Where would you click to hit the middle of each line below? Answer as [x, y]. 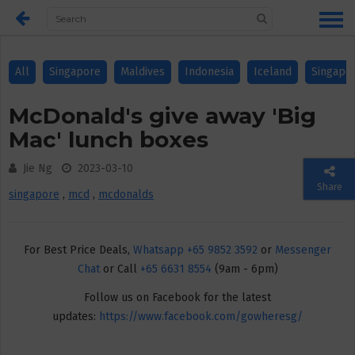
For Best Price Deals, [78, 250]
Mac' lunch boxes [109, 139]
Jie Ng [39, 168]
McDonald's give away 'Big [162, 116]
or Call [120, 269]
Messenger [303, 250]
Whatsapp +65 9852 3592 [195, 250]
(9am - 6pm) [244, 269]
